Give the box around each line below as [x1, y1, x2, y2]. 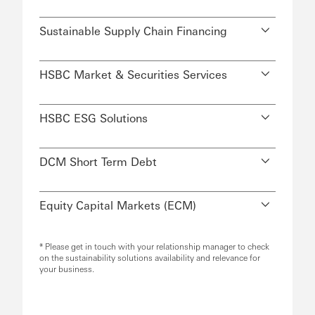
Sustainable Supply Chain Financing [39, 22, 227, 38]
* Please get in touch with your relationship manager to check [39, 240, 269, 252]
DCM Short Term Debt [39, 153, 157, 169]
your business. [39, 262, 94, 274]
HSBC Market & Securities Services [39, 66, 227, 82]
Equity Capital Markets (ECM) [39, 197, 196, 212]
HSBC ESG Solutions [39, 110, 148, 125]
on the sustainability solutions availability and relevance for [39, 251, 260, 263]
